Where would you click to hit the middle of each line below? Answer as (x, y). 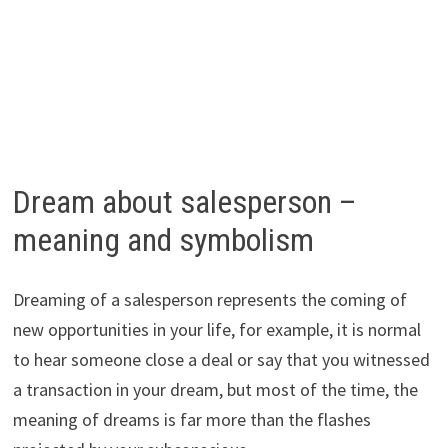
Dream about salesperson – (184, 201)
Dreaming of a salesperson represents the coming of (209, 300)
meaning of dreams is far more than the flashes (191, 420)
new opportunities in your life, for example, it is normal (216, 330)
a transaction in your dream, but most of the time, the (215, 390)
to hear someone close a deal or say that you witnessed (221, 360)
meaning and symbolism (163, 239)
